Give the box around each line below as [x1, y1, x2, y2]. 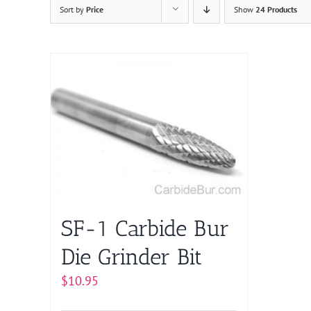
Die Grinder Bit [61, 244, 202, 271]
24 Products [255, 4, 297, 15]
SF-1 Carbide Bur [61, 215, 229, 242]
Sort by [60, 4, 86, 15]
